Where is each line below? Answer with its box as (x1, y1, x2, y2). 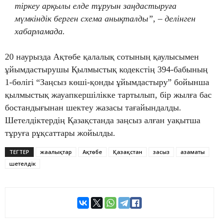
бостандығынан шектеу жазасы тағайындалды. (5, 103, 181, 113)
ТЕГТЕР (9, 148, 29, 156)
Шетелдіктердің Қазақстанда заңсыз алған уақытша (5, 115, 200, 126)
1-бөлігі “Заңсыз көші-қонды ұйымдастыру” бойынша (5, 77, 209, 88)
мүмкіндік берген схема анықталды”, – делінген (15, 14, 196, 24)
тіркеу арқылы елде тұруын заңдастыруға (15, 1, 176, 11)
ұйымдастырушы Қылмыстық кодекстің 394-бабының (5, 65, 208, 75)
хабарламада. (15, 26, 65, 37)
